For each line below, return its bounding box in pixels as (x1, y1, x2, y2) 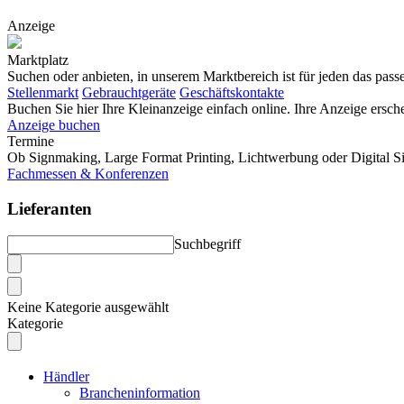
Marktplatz (7, 52, 69, 68)
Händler (43, 369, 89, 385)
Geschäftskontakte (179, 85, 284, 100)
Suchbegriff (174, 236, 241, 252)
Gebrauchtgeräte (82, 85, 176, 100)
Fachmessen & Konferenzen (7, 166, 169, 181)
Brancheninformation (79, 385, 200, 401)
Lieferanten (7, 198, 92, 218)
